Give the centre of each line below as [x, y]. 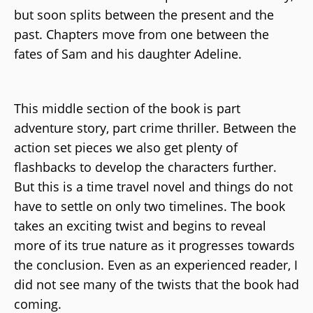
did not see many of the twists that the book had [156, 284]
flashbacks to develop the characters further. [145, 167]
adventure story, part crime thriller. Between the [155, 128]
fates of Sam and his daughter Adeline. [130, 53]
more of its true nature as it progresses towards [154, 245]
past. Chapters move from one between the [141, 34]
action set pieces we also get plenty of [126, 147]
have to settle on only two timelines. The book [150, 206]
